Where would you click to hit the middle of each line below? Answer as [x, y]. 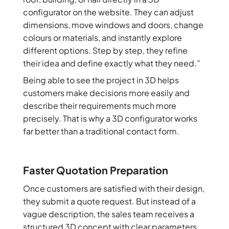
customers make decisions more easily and [106, 93]
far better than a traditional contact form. [101, 131]
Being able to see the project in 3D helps [101, 80]
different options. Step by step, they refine [105, 51]
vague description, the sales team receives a [108, 214]
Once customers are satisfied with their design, [113, 189]
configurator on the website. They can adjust [108, 12]
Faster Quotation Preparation [95, 170]
